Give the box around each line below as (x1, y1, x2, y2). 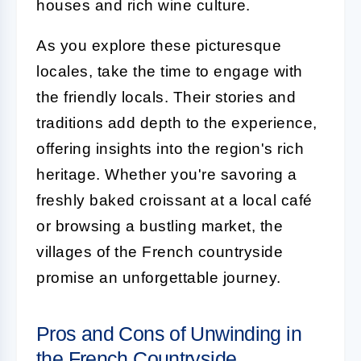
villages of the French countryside (36, 243, 283, 260)
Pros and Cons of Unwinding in (36, 322, 301, 345)
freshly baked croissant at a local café (36, 191, 313, 209)
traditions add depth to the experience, (36, 114, 317, 131)
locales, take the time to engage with (36, 62, 303, 80)
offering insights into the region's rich (36, 139, 304, 157)
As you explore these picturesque (36, 36, 281, 54)
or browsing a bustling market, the (36, 217, 283, 234)
